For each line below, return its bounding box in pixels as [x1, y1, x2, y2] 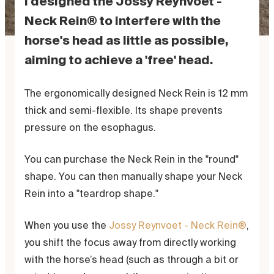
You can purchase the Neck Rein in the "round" [24, 154, 239, 165]
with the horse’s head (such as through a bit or [24, 254, 239, 265]
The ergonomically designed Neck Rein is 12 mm [24, 87, 248, 98]
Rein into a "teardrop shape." [24, 188, 158, 199]
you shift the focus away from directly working [24, 237, 236, 248]
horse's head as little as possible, [24, 33, 228, 47]
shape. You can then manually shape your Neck [24, 171, 242, 182]
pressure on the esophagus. [24, 122, 156, 133]
